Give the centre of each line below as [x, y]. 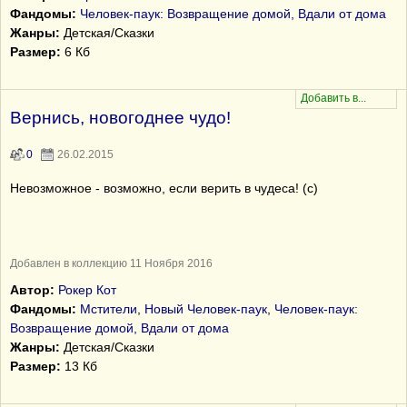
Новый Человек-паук [206, 309]
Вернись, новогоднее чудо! [120, 118]
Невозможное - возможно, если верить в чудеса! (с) [164, 188]
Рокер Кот [87, 290]
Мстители [109, 309]
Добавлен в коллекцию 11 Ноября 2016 [111, 263]
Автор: [32, 290]
